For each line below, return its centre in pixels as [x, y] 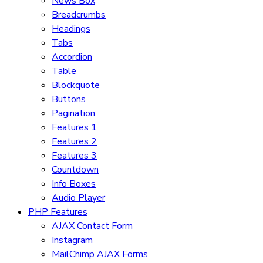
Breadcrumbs [79, 15]
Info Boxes [74, 184]
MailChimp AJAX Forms [100, 254]
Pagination [73, 114]
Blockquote [76, 85]
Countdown [75, 170]
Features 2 [74, 142]
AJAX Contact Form [92, 226]
